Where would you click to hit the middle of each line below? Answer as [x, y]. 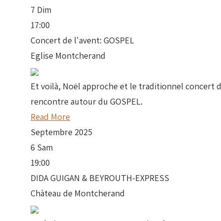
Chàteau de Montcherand [78, 193]
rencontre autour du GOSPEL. [87, 101]
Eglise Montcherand [68, 55]
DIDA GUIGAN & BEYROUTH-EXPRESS [100, 178]
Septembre [52, 132]
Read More [50, 117]
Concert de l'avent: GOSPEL [82, 40]
